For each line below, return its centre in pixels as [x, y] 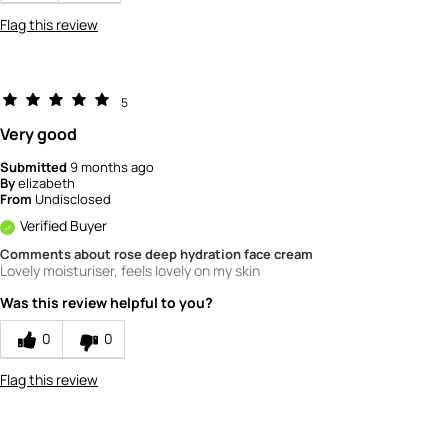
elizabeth [46, 182]
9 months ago [112, 166]
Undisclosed [73, 198]
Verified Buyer [63, 225]
